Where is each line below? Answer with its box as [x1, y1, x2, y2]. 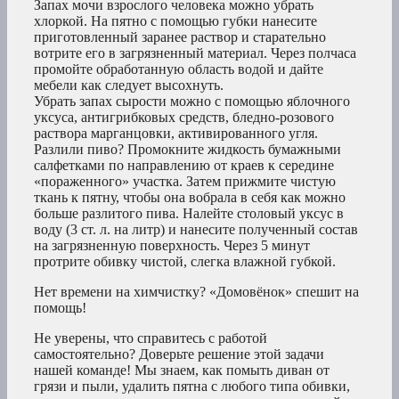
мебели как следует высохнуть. [34, 77, 224, 94]
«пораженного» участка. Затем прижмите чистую [34, 174, 336, 190]
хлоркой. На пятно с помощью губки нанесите [34, 13, 317, 29]
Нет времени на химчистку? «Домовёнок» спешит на [34, 284, 359, 300]
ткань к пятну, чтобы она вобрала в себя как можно [34, 190, 346, 206]
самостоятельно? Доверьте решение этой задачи [34, 346, 324, 362]
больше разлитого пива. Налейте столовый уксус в [34, 206, 344, 222]
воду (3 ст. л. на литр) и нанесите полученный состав [34, 222, 358, 238]
